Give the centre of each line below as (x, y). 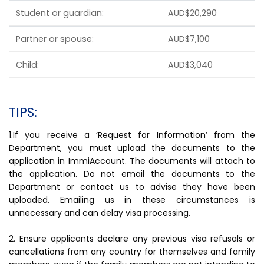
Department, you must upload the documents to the (132, 148)
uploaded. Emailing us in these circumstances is (132, 199)
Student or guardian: (60, 13)
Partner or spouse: (55, 39)
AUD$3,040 (190, 65)
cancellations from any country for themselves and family (132, 251)
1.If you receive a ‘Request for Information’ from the (132, 135)
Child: (27, 65)
